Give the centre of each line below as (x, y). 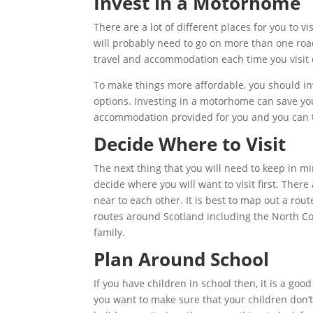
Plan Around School (184, 259)
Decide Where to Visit (192, 144)
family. (110, 232)
